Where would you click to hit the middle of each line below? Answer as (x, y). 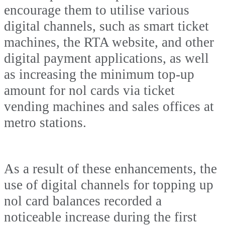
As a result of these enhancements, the (110, 168)
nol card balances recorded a (83, 201)
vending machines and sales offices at (109, 107)
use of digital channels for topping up (109, 185)
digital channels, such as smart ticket (106, 26)
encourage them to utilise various (97, 10)
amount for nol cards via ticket (89, 91)
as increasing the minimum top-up (99, 75)
